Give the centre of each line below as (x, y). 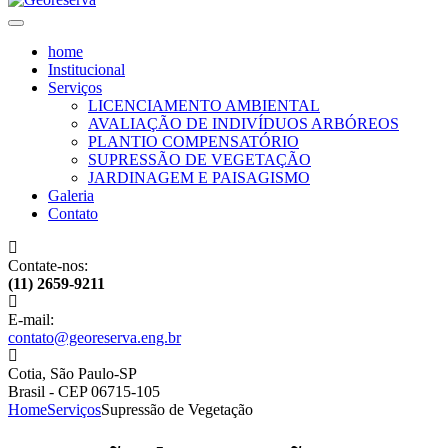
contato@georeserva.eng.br (94, 337)
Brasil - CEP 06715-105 (84, 391)
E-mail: (31, 319)
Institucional (86, 69)
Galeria (71, 195)
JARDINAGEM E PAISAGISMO (199, 177)
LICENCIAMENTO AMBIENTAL (204, 105)
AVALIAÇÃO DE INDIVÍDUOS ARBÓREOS (243, 123)
